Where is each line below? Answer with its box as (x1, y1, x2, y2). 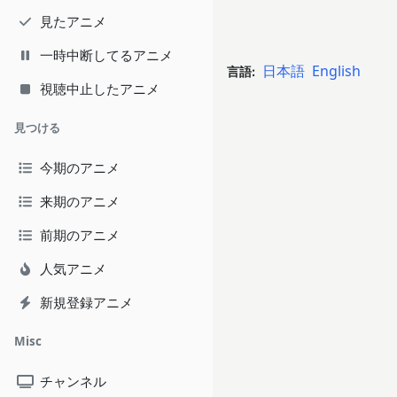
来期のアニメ (40, 192, 120, 210)
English (312, 61, 361, 81)
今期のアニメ (40, 159, 120, 176)
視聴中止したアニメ (40, 80, 160, 97)
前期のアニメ (40, 226, 120, 244)
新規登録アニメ (40, 293, 133, 311)
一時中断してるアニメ (40, 46, 173, 64)
